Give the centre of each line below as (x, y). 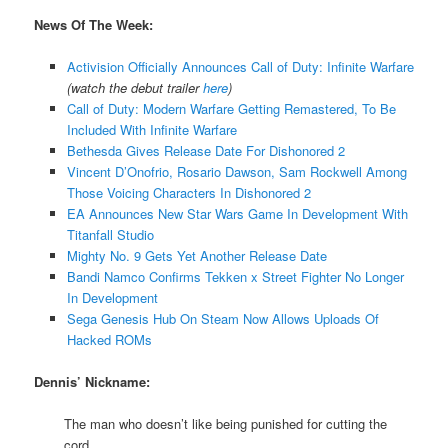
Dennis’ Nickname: (92, 382)
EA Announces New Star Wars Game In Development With (237, 213)
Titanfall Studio (110, 234)
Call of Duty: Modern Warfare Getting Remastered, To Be (231, 108)
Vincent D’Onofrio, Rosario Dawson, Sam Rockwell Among (236, 171)
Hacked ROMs (109, 339)
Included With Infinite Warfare (151, 129)
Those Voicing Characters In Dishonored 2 (188, 192)
